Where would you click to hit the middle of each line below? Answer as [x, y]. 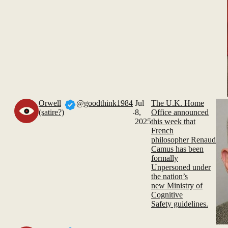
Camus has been [177, 149]
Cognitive [167, 195]
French [162, 131]
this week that [173, 121]
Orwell [50, 103]
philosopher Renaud [183, 140]
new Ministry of [177, 186]
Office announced [180, 112]
